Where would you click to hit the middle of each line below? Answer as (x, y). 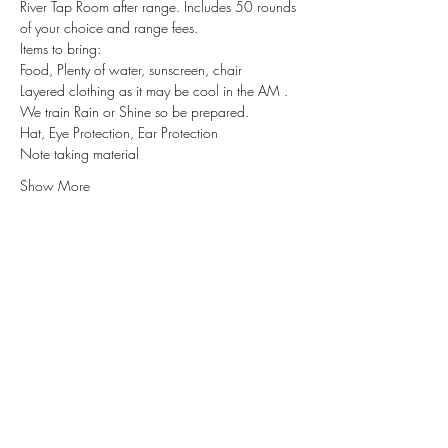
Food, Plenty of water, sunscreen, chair (131, 69)
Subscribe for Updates (156, 352)
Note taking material (79, 153)
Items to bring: (60, 48)
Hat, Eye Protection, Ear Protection (119, 132)
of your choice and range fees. (109, 27)
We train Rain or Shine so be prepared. (134, 111)
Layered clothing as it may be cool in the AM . (156, 90)
